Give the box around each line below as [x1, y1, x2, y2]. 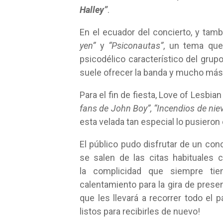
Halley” [80, 4, 108, 15]
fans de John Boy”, [80, 103, 152, 113]
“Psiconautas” [109, 40, 164, 51]
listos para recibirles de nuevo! [80, 206, 200, 217]
